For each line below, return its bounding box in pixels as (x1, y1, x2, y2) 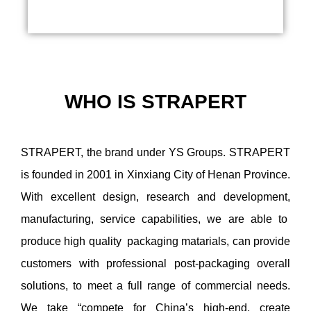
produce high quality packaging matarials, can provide (21, 235, 290, 248)
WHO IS (65, 91, 136, 113)
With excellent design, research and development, (21, 191, 290, 203)
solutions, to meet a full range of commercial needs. (21, 280, 290, 292)
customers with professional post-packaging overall (21, 258, 290, 270)
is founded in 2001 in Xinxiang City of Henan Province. (21, 169, 290, 181)
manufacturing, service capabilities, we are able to (21, 213, 290, 226)
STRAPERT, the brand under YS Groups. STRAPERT (21, 146, 290, 159)
